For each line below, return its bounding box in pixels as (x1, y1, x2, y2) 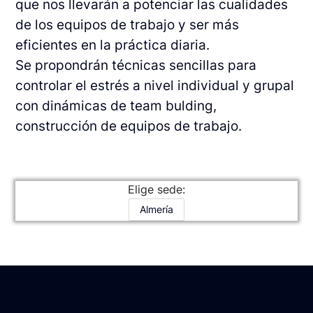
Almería (140, 203, 173, 216)
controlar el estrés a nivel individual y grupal (15, 78, 295, 94)
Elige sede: (128, 182, 185, 197)
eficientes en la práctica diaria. (15, 37, 210, 54)
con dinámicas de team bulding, (15, 98, 217, 115)
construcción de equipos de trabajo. (15, 118, 242, 135)
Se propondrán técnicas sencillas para (15, 57, 257, 74)
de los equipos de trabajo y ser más (15, 17, 240, 34)
